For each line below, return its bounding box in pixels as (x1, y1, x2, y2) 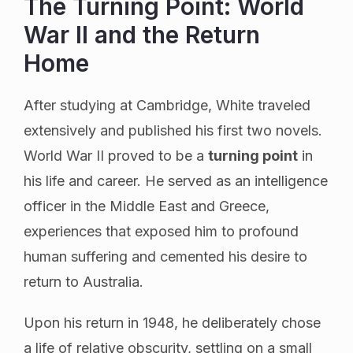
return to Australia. (24, 273, 143, 290)
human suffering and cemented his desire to (24, 247, 307, 265)
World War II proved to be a (24, 147, 208, 164)
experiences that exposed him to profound (24, 222, 299, 240)
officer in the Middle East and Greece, (24, 197, 269, 214)
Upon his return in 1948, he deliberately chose (24, 314, 321, 331)
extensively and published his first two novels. (24, 121, 322, 139)
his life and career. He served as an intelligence (24, 172, 328, 189)
